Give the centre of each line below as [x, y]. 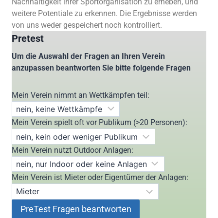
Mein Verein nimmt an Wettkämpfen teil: [81, 95]
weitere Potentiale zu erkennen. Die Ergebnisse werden [104, 13]
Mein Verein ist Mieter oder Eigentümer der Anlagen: [100, 178]
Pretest [28, 38]
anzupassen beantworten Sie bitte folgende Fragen [101, 68]
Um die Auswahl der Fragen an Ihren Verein [88, 56]
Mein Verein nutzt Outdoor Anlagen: [73, 150]
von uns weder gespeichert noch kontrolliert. [87, 25]
